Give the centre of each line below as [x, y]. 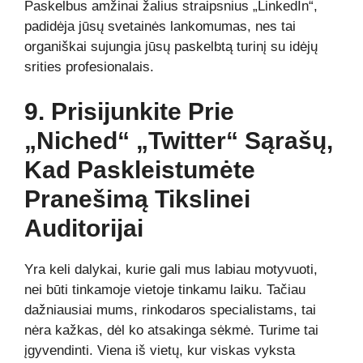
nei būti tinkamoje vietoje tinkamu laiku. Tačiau [165, 290]
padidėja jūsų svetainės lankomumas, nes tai [160, 26]
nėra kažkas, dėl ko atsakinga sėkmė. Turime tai [171, 330]
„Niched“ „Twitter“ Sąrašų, [179, 141]
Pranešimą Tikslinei [137, 199]
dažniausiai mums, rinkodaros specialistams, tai [170, 310]
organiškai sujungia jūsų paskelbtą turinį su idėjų [171, 46]
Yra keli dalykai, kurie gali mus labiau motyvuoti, [171, 269]
